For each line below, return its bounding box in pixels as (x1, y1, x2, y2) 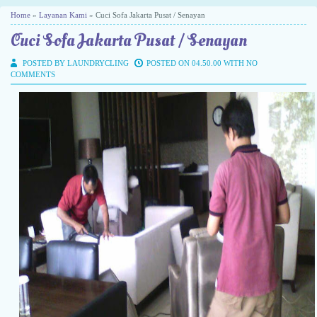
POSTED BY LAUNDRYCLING (23, 59, 131, 68)
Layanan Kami (39, 11, 87, 20)
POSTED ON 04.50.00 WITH (146, 59, 246, 68)
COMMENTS (11, 70, 55, 79)
